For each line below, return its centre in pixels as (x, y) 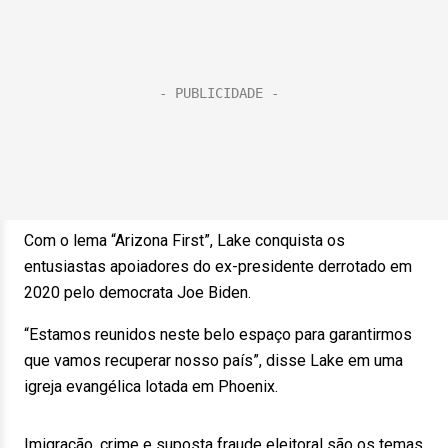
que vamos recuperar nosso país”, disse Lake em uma (213, 360)
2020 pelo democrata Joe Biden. (137, 292)
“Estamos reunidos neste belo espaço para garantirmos (218, 334)
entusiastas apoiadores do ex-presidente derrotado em (218, 266)
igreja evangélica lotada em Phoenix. (151, 386)
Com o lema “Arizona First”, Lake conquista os (184, 240)
